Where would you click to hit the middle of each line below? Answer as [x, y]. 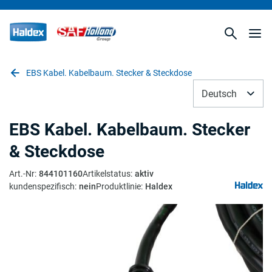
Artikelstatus [107, 174]
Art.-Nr [22, 174]
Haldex [159, 186]
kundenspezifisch [42, 186]
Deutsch [219, 93]
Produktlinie [118, 186]
